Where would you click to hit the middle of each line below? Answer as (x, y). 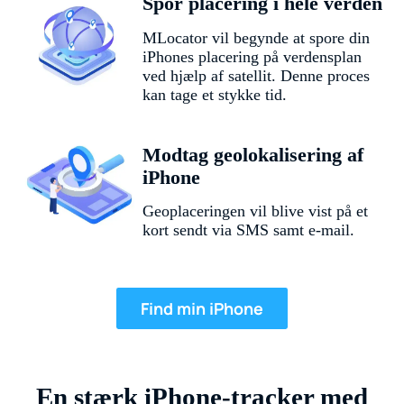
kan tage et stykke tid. (214, 94)
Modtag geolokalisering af (252, 155)
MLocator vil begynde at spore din (256, 37)
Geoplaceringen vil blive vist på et (255, 211)
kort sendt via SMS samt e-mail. (248, 230)
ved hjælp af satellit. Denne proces (256, 75)
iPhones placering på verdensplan (252, 56)
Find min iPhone (202, 308)
